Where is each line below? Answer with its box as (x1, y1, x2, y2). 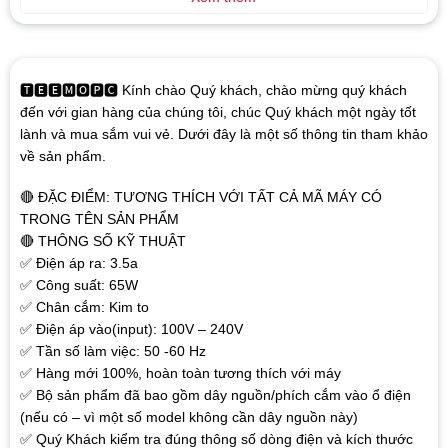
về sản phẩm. (19, 148, 106, 165)
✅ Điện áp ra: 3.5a (19, 254, 138, 271)
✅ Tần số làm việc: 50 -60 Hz (19, 342, 206, 359)
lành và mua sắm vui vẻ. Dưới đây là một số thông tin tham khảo (19, 126, 428, 143)
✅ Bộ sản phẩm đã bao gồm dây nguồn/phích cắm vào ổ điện (19, 386, 411, 403)
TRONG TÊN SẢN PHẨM (19, 210, 179, 227)
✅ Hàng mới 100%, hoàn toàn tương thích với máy (19, 364, 341, 381)
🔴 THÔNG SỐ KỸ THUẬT (19, 232, 186, 249)
